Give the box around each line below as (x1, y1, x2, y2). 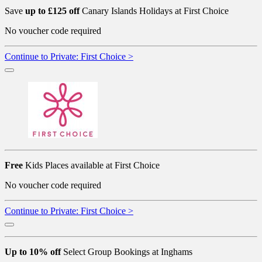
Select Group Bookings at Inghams (61, 246, 192, 257)
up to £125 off (25, 5, 80, 16)
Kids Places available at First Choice (23, 160, 160, 170)
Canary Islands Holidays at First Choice (80, 5, 229, 16)
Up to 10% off (5, 246, 61, 257)
